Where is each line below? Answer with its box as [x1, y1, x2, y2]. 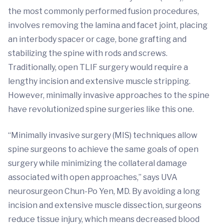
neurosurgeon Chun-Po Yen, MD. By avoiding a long [8, 186, 200, 196]
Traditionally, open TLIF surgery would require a [8, 62, 188, 72]
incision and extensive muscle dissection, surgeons [8, 200, 201, 210]
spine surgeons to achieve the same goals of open [8, 144, 198, 154]
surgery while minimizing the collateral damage [8, 158, 187, 168]
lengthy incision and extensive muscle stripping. [8, 76, 190, 86]
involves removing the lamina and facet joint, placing [8, 20, 207, 30]
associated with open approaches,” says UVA [8, 172, 177, 182]
